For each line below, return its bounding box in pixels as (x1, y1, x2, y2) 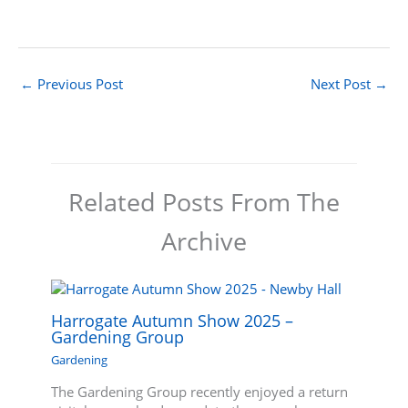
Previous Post (34, 75, 123, 94)
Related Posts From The (68, 184, 340, 219)
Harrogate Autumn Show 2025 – (51, 309, 294, 331)
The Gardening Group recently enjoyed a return (51, 382, 349, 401)
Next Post (311, 75, 374, 94)
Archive (161, 223, 247, 258)
